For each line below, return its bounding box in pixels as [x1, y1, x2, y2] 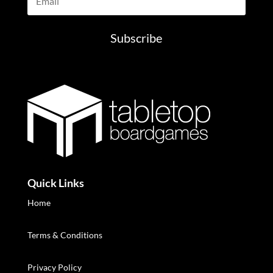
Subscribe [110, 30, 163, 46]
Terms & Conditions [27, 230, 102, 241]
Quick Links [27, 176, 84, 190]
